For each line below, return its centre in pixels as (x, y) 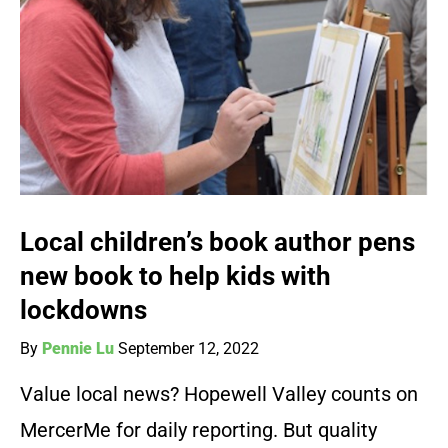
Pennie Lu (78, 349)
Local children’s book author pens (217, 242)
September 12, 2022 (188, 349)
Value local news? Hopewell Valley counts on (219, 394)
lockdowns (83, 310)
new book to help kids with (175, 276)
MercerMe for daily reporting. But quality (198, 430)
